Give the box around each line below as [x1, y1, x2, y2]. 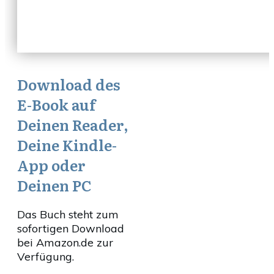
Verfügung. [17, 250, 74, 264]
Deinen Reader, [17, 114, 128, 135]
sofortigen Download [17, 221, 124, 235]
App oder [17, 154, 86, 176]
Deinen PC [17, 174, 92, 196]
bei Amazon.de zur [17, 235, 113, 250]
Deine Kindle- [17, 134, 117, 155]
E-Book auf [17, 94, 95, 115]
